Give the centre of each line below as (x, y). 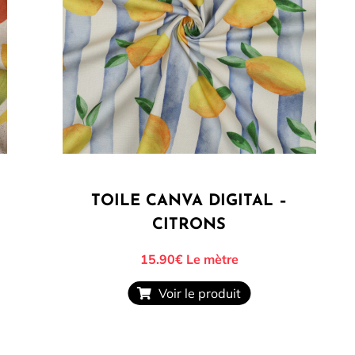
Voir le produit (197, 294)
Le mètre (210, 260)
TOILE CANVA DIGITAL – (189, 202)
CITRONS (189, 225)
